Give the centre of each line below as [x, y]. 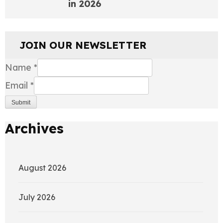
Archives [34, 129]
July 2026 [37, 197]
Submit [21, 103]
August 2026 [42, 167]
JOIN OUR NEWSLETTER [83, 45]
